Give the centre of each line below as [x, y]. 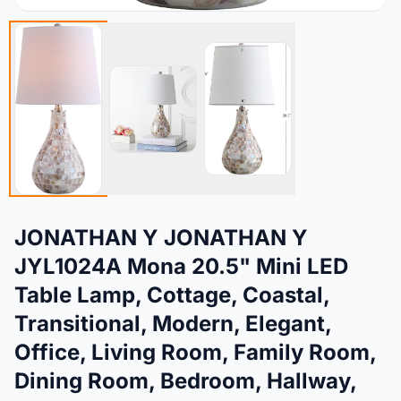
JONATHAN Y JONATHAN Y [161, 238]
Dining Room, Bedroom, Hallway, [185, 381]
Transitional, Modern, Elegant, [173, 324]
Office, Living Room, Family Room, [195, 353]
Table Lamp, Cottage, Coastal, [172, 295]
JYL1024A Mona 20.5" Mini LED [181, 267]
